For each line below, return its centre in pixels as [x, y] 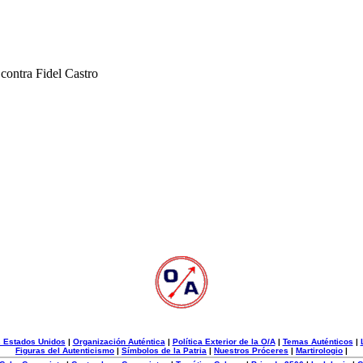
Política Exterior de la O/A [224, 342]
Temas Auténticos [318, 342]
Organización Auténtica [119, 342]
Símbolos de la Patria [164, 350]
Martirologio [319, 350]
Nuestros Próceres [251, 350]
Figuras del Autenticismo [65, 350]
